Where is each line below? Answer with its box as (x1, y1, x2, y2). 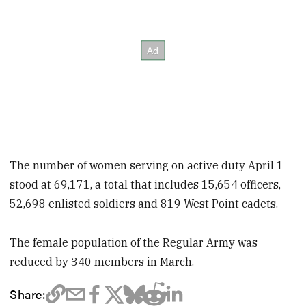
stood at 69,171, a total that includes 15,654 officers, (10, 177, 281, 191)
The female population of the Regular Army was (10, 235, 258, 249)
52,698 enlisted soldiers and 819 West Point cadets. (10, 196, 279, 210)
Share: (10, 284, 46, 303)
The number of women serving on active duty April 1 (10, 158, 284, 172)
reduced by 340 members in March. (10, 254, 195, 268)
